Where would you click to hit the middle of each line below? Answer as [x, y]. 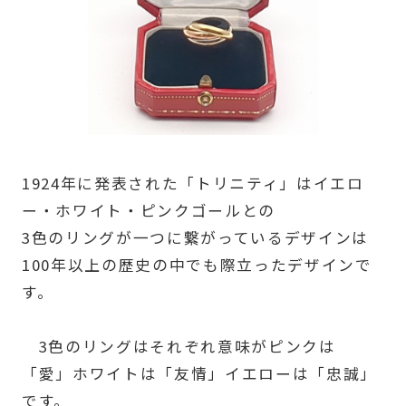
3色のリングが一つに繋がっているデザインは [195, 238]
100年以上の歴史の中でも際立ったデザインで [197, 265]
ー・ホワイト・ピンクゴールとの [148, 211]
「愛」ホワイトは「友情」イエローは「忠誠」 [199, 374]
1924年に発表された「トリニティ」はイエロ [193, 184]
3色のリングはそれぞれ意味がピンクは [179, 347]
